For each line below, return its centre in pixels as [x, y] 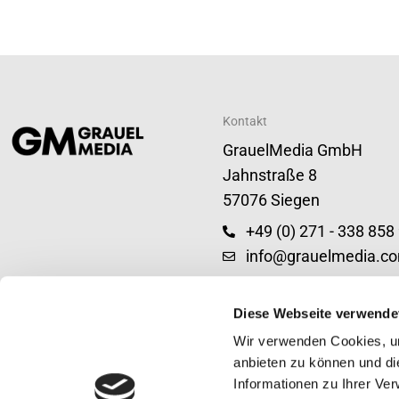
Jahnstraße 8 [270, 175]
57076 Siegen [271, 201]
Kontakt [245, 121]
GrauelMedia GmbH [293, 150]
